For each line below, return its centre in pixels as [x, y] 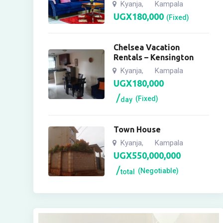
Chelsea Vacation [147, 47]
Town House [137, 129]
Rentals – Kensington [154, 57]
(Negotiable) [159, 170]
